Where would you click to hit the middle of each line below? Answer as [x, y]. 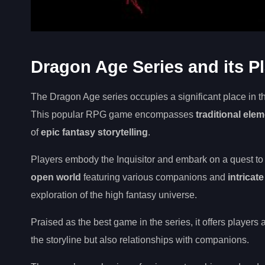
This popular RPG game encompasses [113, 114]
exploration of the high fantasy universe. [114, 195]
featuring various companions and [154, 177]
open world [56, 177]
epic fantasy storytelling [94, 132]
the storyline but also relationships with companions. [140, 240]
